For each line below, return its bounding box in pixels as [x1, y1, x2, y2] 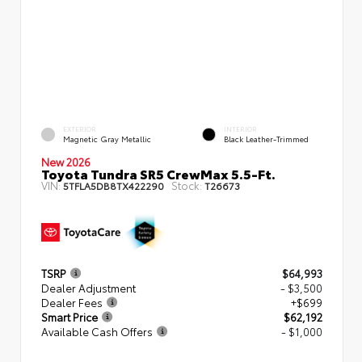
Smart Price [41, 309, 98, 325]
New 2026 [41, 154, 90, 169]
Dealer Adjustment [41, 280, 136, 296]
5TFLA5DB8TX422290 [63, 178, 164, 192]
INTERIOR [224, 124, 257, 134]
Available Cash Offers [41, 324, 153, 339]
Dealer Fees [41, 295, 103, 310]
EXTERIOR [63, 124, 96, 134]
